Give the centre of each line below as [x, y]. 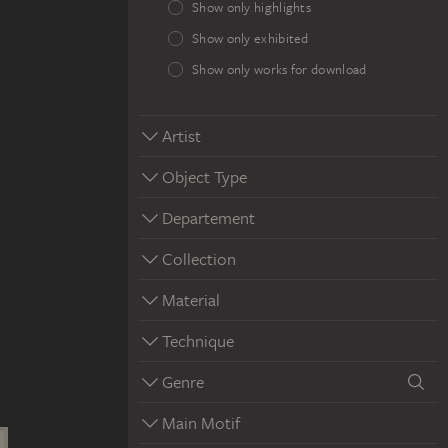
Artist [181, 135]
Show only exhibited [250, 38]
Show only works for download [279, 69]
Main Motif [201, 422]
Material [191, 299]
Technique [198, 340]
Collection [199, 258]
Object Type [204, 176]
